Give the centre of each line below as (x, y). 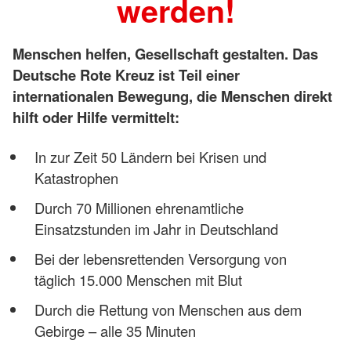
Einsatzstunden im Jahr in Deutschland (156, 229)
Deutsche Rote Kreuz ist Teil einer (126, 75)
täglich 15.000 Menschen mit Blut (138, 280)
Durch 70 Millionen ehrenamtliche (139, 208)
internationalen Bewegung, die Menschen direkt (172, 96)
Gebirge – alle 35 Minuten (115, 331)
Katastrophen (76, 177)
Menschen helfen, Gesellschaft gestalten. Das (165, 54)
